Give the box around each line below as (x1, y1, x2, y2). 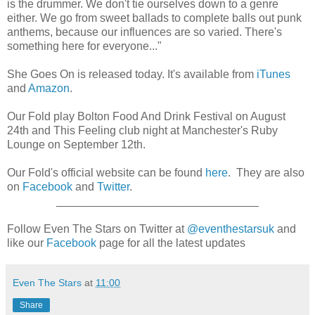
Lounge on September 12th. (7, 138, 146, 150)
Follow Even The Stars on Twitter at (7, 222, 187, 235)
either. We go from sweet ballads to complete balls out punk (7, 11, 302, 24)
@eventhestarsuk (187, 222, 274, 235)
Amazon (28, 82, 70, 94)
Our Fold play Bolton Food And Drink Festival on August (7, 110, 285, 122)
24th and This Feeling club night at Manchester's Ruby (7, 124, 278, 136)
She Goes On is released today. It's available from (7, 67, 257, 80)
